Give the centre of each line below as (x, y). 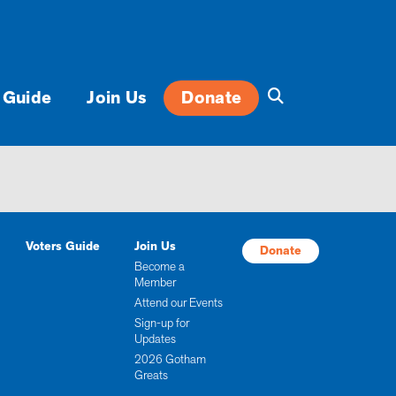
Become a (159, 267)
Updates (155, 339)
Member (155, 283)
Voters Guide (63, 247)
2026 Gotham (170, 360)
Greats (151, 376)
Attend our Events (178, 303)
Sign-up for (161, 324)
